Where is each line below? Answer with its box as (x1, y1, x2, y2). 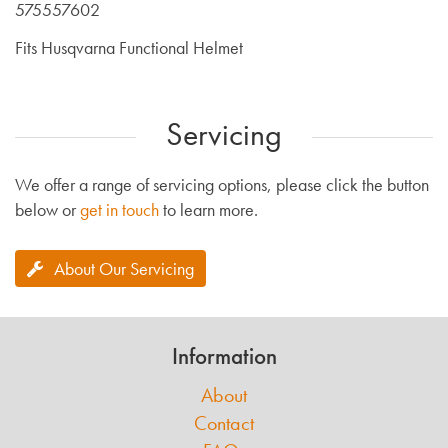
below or (15, 198, 80, 222)
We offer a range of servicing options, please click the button (15, 173, 429, 197)
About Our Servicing (54, 256, 194, 280)
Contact (194, 410, 254, 436)
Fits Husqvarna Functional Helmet (15, 35, 243, 59)
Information (171, 341, 277, 372)
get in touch (80, 198, 159, 222)
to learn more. (159, 198, 258, 222)
